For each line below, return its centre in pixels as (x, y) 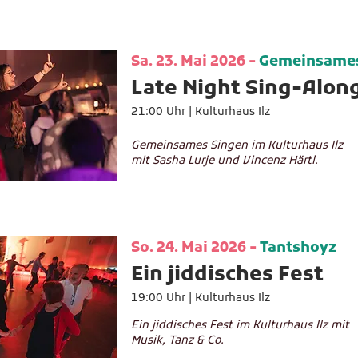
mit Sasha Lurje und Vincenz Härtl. (226, 161)
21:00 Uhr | (163, 112)
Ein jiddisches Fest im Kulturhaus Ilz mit (240, 326)
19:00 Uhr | (163, 298)
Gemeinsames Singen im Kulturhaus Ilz (237, 146)
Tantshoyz (298, 248)
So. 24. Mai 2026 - (195, 248)
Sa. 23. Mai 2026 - (195, 62)
